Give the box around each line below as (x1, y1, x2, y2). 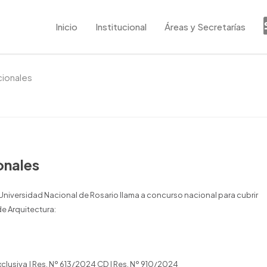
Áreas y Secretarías (164, 21, 246, 32)
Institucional (95, 21, 147, 32)
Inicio (55, 21, 77, 32)
